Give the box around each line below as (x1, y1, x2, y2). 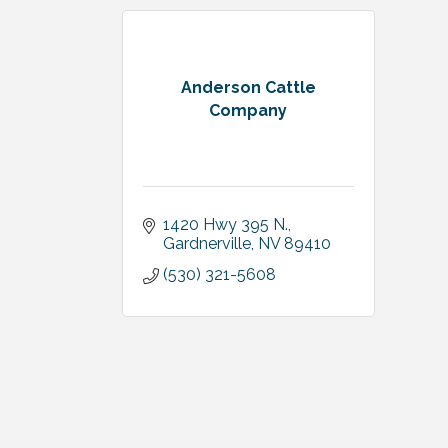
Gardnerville (163, 234, 251, 253)
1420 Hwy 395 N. (163, 215, 288, 234)
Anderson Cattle (180, 77, 316, 97)
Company (209, 100, 288, 120)
